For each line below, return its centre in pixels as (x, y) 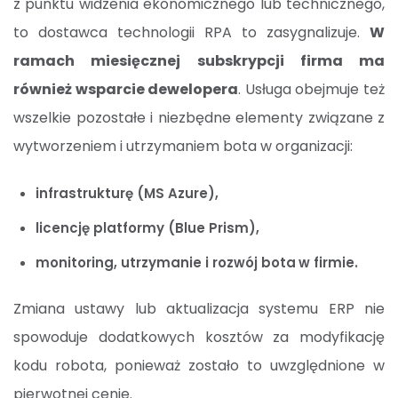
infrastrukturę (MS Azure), (127, 194)
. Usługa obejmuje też (312, 90)
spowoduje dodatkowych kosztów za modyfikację (199, 338)
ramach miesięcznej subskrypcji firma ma (199, 61)
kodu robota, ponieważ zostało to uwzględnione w (199, 366)
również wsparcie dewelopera (126, 90)
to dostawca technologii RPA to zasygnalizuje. (191, 33)
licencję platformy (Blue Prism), (147, 228)
